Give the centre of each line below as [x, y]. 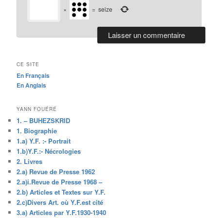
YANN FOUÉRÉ [37, 109]
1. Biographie [37, 130]
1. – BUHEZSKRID [44, 120]
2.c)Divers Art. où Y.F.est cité [60, 202]
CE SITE [28, 64]
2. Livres [30, 161]
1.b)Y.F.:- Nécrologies [49, 151]
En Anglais [32, 85]
